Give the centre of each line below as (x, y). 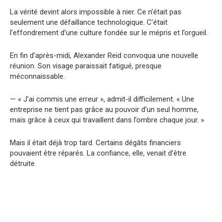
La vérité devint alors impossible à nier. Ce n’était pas (96, 12)
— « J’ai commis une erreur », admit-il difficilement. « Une (102, 99)
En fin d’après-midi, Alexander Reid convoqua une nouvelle (104, 56)
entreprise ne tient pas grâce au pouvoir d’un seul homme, (104, 110)
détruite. (23, 164)
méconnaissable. (37, 77)
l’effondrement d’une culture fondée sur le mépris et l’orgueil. (109, 33)
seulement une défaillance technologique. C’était (89, 23)
